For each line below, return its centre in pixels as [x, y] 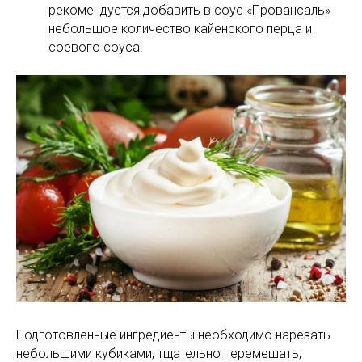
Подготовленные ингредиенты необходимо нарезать [173, 335]
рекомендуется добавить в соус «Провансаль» [189, 10]
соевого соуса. [96, 47]
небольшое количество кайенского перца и [180, 28]
